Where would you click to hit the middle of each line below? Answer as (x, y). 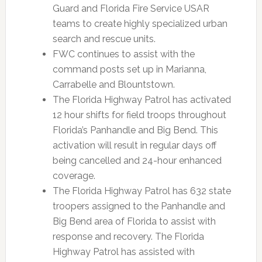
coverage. (74, 176)
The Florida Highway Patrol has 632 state (142, 191)
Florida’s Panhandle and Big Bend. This (135, 130)
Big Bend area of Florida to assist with (134, 221)
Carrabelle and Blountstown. (113, 85)
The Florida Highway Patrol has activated (142, 100)
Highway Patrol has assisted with (123, 252)
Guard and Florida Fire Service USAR (131, 8)
